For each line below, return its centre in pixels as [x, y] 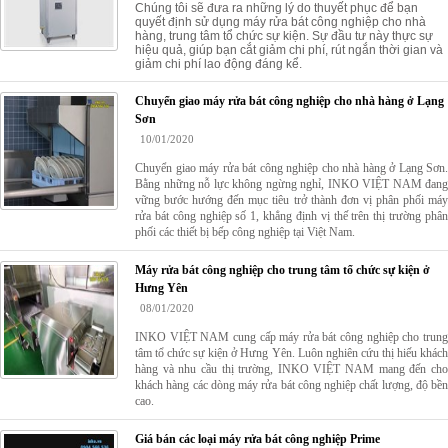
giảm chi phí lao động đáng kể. [218, 63]
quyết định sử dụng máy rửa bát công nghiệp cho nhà [280, 21]
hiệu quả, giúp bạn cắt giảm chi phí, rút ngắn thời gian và [289, 49]
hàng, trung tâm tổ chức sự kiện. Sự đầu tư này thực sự [284, 35]
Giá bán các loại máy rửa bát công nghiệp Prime [257, 438]
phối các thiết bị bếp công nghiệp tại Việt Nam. [245, 231]
